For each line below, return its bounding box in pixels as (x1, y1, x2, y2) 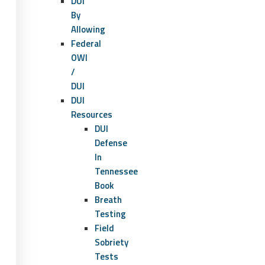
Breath (95, 193, 122, 206)
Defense (95, 136, 127, 150)
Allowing (71, 22, 105, 36)
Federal (71, 37, 101, 50)
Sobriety (95, 235, 128, 249)
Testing (95, 207, 126, 221)
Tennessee (95, 164, 138, 178)
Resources (71, 108, 112, 121)
